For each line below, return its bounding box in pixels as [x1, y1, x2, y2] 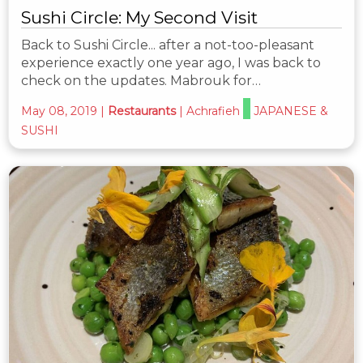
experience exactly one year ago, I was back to [21, 55, 321, 71]
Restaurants [108, 104, 176, 119]
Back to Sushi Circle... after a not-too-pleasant [21, 37, 314, 53]
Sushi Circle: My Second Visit [21, 7, 258, 28]
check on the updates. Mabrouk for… [21, 73, 261, 89]
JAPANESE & [254, 104, 328, 119]
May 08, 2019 [21, 104, 97, 119]
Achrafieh [186, 104, 240, 119]
